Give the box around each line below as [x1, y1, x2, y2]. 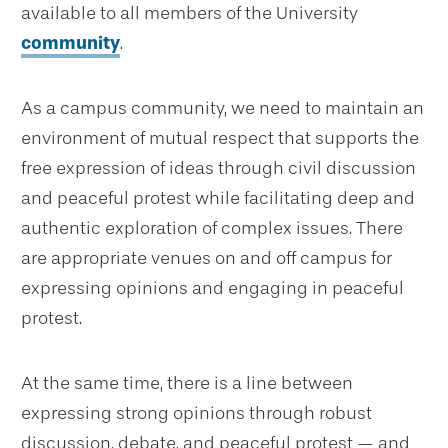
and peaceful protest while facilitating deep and [21, 187, 415, 209]
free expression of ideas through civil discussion [21, 157, 416, 179]
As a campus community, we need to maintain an [21, 97, 424, 119]
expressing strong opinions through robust [21, 402, 372, 424]
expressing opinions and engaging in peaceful [21, 277, 404, 299]
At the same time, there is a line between [21, 372, 353, 394]
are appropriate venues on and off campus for [21, 247, 392, 269]
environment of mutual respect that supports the [21, 127, 419, 149]
